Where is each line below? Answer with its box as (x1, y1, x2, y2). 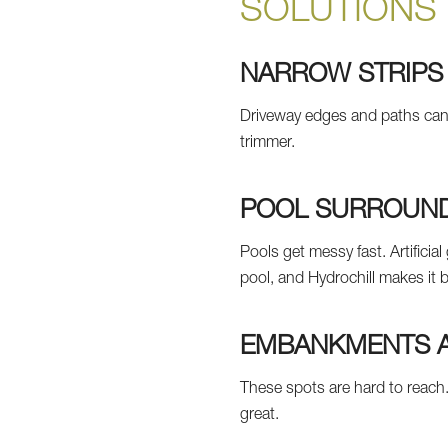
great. (240, 407, 280, 424)
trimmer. (240, 135, 296, 152)
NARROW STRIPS (240, 62, 444, 89)
